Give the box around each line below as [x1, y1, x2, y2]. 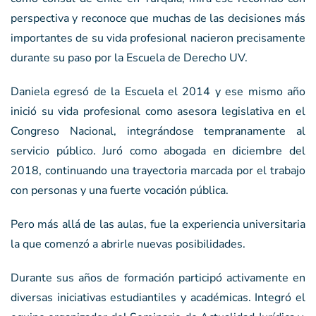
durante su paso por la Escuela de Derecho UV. [11, 49, 248, 66]
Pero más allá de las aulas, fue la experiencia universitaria [11, 216, 305, 232]
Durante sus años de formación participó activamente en [11, 269, 305, 286]
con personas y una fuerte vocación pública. [11, 182, 229, 198]
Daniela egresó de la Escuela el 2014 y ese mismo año [11, 83, 305, 99]
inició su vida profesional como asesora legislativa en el [11, 103, 305, 119]
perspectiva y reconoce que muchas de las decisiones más [11, 10, 305, 26]
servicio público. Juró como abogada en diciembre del [11, 142, 305, 159]
